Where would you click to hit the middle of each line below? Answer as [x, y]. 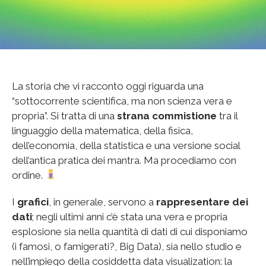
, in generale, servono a [102, 202]
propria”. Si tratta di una [64, 115]
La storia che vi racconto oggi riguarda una [108, 86]
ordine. [28, 175]
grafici [33, 202]
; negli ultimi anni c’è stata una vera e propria [130, 216]
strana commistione [168, 115]
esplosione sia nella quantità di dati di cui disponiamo [130, 231]
